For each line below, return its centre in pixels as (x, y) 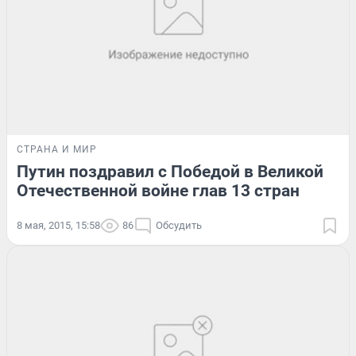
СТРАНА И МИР (57, 150)
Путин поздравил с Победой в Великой (170, 172)
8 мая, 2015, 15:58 (58, 226)
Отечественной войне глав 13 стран (158, 191)
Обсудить (179, 226)
